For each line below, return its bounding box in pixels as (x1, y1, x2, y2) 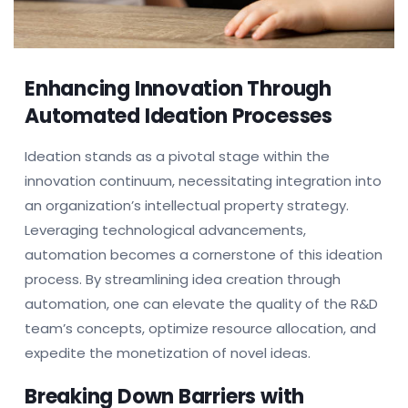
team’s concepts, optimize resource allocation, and (25, 318, 376, 338)
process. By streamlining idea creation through (25, 269, 341, 289)
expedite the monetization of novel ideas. (25, 342, 311, 362)
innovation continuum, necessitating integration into (25, 170, 382, 190)
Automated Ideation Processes (25, 101, 332, 130)
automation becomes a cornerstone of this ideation (25, 244, 382, 264)
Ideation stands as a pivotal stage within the (25, 146, 330, 166)
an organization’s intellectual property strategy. (25, 195, 349, 215)
